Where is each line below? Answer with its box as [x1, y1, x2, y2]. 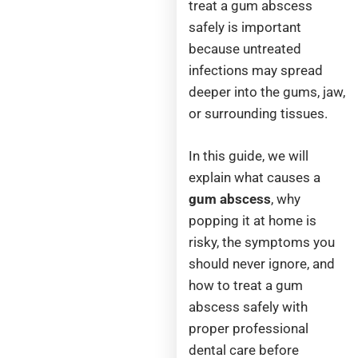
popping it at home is [189, 212, 317, 229]
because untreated [189, 41, 302, 58]
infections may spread [189, 62, 324, 79]
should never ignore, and [189, 255, 336, 272]
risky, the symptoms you [189, 233, 336, 250]
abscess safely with [189, 298, 308, 315]
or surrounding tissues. [189, 105, 328, 122]
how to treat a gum [189, 276, 304, 293]
